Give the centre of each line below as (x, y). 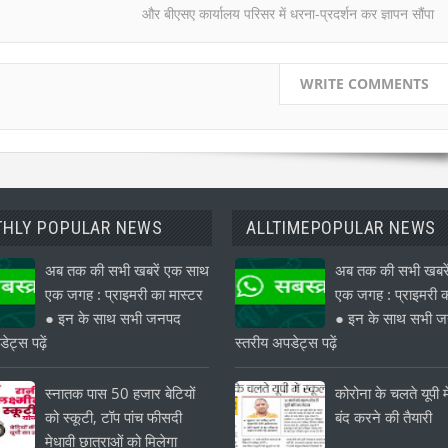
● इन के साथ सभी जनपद (113, 318)
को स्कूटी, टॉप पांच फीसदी (114, 417)
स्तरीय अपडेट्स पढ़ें (286, 342)
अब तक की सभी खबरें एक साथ (127, 270)
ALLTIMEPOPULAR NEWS (341, 227)
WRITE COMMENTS (364, 83)
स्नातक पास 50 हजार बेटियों (120, 393)
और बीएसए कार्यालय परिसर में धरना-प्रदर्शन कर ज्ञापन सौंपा (288, 13)
